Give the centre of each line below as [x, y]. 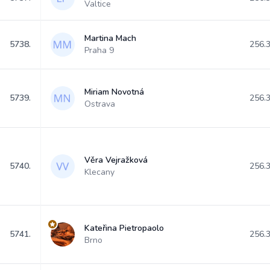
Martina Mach [110, 38]
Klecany [99, 172]
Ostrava [100, 104]
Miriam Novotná [114, 92]
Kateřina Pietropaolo [124, 228]
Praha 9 [99, 50]
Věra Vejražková [116, 160]
